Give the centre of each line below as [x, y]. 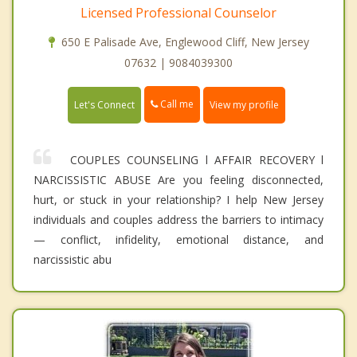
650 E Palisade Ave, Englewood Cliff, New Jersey [185, 42]
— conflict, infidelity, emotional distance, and [178, 239]
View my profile [244, 104]
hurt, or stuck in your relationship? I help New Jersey [178, 199]
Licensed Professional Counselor [178, 13]
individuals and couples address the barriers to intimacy [178, 219]
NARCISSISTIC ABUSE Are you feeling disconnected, [178, 179]
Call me [176, 104]
